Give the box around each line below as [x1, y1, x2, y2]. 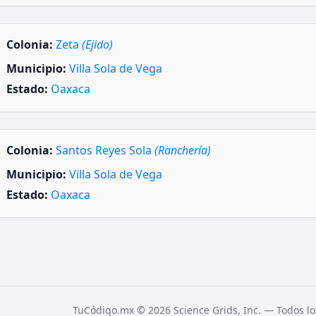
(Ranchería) [154, 142, 211, 158]
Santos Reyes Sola [56, 142, 154, 158]
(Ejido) [82, 36, 113, 52]
